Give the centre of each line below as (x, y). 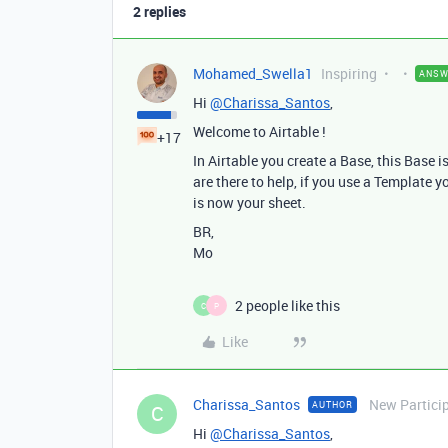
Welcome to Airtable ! (259, 131)
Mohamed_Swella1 (253, 73)
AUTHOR (332, 404)
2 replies (159, 11)
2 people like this (287, 305)
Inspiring (349, 73)
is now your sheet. (249, 202)
